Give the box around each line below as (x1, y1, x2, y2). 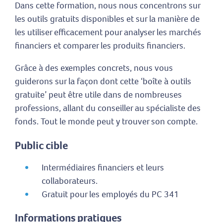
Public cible (15, 138, 68, 153)
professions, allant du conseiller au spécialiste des (15, 102, 201, 114)
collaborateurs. (42, 174, 98, 187)
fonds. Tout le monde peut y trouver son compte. (15, 115, 198, 128)
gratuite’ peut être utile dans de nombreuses (15, 89, 182, 101)
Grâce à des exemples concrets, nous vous (15, 62, 173, 74)
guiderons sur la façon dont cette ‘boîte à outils (15, 75, 191, 88)
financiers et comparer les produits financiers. (15, 40, 185, 52)
